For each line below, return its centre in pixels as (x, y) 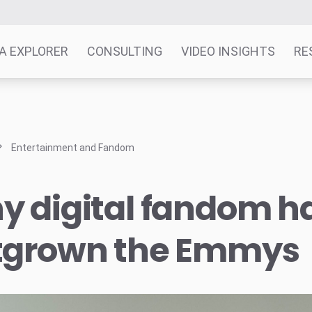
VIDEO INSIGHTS (228, 51)
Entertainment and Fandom (73, 148)
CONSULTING (125, 51)
